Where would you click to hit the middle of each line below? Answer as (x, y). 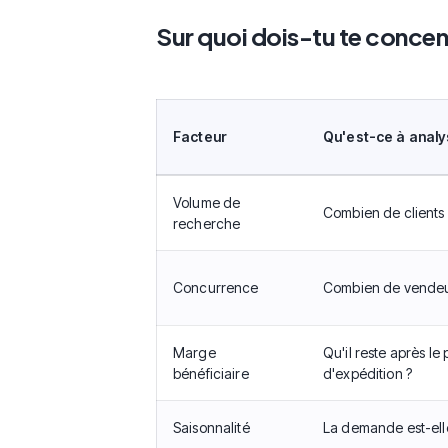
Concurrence (216, 287)
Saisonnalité (211, 427)
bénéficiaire (211, 373)
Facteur (200, 136)
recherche (207, 223)
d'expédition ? (367, 373)
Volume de (207, 202)
